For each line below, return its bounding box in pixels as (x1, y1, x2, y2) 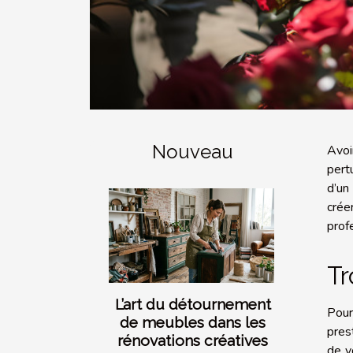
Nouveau (152, 140, 233, 164)
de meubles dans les (120, 314, 266, 332)
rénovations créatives (117, 332, 268, 350)
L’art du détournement (114, 295, 271, 314)
